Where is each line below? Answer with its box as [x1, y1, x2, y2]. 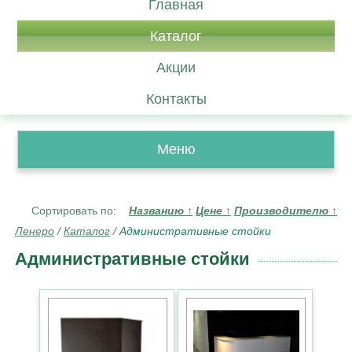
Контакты [145, 91, 207, 107]
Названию [129, 204, 187, 217]
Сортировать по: [31, 204, 129, 217]
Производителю [234, 204, 332, 217]
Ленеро [15, 225, 54, 237]
